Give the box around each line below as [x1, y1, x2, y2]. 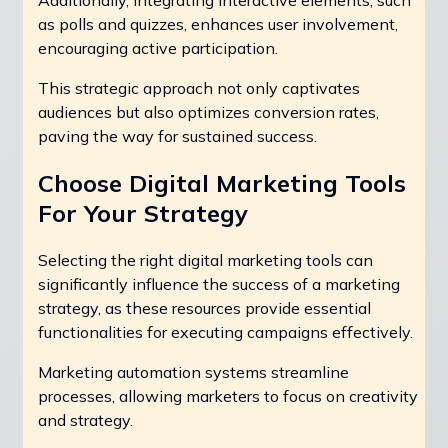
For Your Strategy [38, 198, 248, 229]
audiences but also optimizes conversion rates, [38, 102, 379, 123]
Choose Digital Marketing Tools [38, 168, 406, 199]
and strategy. [38, 410, 133, 431]
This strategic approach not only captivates [38, 78, 360, 99]
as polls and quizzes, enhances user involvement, [38, 14, 398, 35]
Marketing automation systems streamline [38, 362, 349, 383]
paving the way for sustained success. [38, 126, 317, 147]
